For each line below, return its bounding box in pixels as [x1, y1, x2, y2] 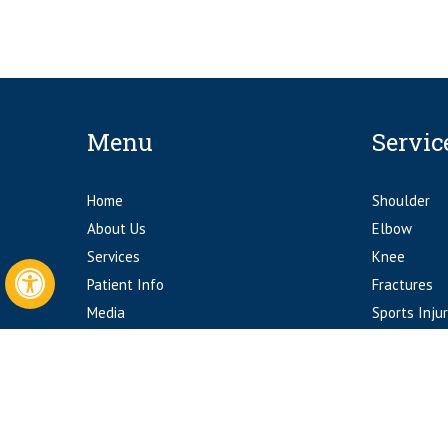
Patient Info [87, 275, 164, 294]
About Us [87, 219, 146, 238]
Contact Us [87, 331, 157, 350]
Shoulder [371, 191, 430, 210]
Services [87, 247, 140, 266]
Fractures [371, 275, 433, 294]
